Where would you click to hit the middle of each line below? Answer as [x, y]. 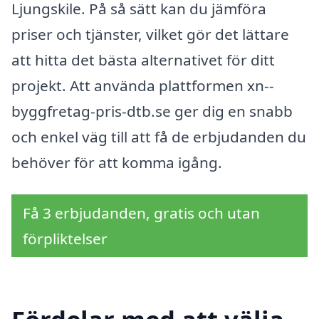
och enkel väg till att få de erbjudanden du [159, 136]
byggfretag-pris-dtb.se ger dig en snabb [152, 111]
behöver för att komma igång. [117, 162]
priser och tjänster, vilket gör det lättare [150, 34]
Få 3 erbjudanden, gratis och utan [141, 213]
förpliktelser [65, 239]
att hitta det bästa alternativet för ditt [143, 59]
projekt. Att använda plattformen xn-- [143, 85]
